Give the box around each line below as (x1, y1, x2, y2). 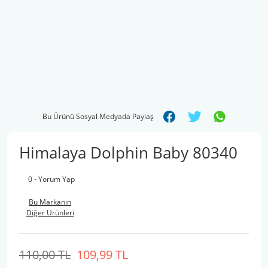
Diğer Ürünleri (26, 208, 74, 218)
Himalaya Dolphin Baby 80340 (19, 142, 237, 163)
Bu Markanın (29, 197, 71, 207)
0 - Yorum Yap (28, 174, 75, 184)
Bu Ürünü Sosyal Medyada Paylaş (42, 111, 154, 121)
